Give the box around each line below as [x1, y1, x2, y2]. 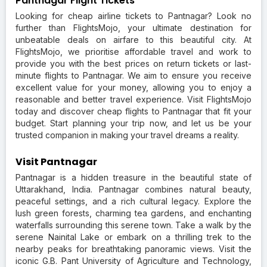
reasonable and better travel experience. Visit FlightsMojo [15, 94, 252, 104]
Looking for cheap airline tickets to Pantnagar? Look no [15, 10, 252, 21]
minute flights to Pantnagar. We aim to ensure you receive [15, 70, 252, 80]
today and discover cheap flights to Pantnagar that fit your [15, 105, 252, 116]
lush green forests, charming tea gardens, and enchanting [15, 207, 252, 218]
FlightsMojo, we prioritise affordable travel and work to [15, 46, 252, 57]
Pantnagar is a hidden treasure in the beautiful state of [15, 172, 252, 182]
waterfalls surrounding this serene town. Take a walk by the [15, 219, 252, 230]
